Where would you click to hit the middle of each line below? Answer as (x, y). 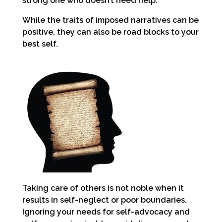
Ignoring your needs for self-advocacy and (106, 212)
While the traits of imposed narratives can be (111, 20)
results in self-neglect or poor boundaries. (105, 200)
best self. (40, 44)
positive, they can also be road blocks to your (111, 32)
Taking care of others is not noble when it (103, 188)
